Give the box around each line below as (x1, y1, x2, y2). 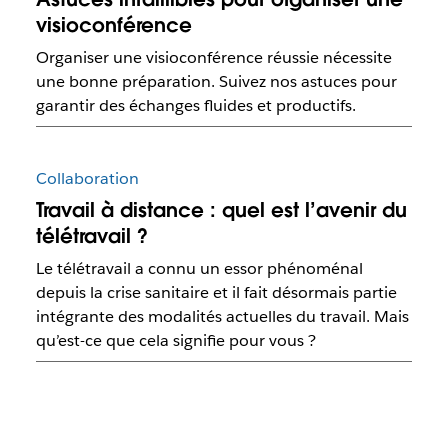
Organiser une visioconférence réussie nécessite (35, 47, 392, 69)
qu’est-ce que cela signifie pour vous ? (35, 330, 316, 352)
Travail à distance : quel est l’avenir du (35, 197, 407, 224)
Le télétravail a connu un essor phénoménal (35, 258, 363, 280)
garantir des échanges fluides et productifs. (35, 95, 356, 117)
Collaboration (35, 168, 139, 190)
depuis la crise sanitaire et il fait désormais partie (35, 282, 397, 304)
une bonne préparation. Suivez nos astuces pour (35, 71, 397, 93)
